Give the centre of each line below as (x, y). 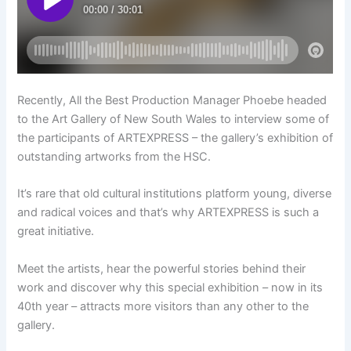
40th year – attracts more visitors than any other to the (163, 306)
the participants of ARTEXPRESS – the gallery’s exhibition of (175, 138)
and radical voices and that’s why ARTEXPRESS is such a (168, 213)
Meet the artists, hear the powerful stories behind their (162, 268)
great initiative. (56, 232)
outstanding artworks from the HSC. (114, 156)
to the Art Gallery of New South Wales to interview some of (174, 119)
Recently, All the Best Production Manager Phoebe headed (172, 100)
